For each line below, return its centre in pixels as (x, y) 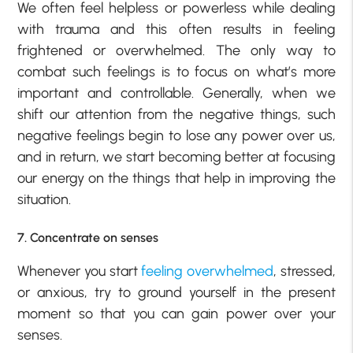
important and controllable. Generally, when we (176, 93)
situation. (45, 200)
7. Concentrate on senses (88, 238)
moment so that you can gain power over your (176, 314)
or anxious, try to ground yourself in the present (176, 293)
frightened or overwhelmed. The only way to (176, 51)
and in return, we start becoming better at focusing (176, 157)
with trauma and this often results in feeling (176, 30)
